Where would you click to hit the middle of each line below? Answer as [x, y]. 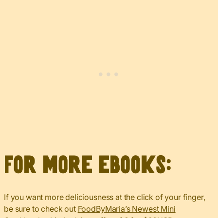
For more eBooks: [88, 165]
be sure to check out [41, 209]
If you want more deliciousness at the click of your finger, [105, 197]
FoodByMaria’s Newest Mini [127, 209]
